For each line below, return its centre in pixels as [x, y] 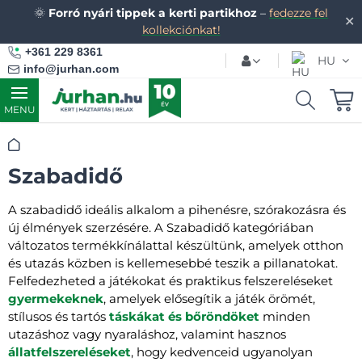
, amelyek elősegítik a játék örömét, [209, 299]
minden [286, 316]
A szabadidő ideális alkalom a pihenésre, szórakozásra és [177, 210]
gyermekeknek [56, 299]
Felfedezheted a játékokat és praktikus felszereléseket [170, 281]
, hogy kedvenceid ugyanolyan [222, 352]
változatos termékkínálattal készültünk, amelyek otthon [176, 245]
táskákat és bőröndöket [184, 316]
